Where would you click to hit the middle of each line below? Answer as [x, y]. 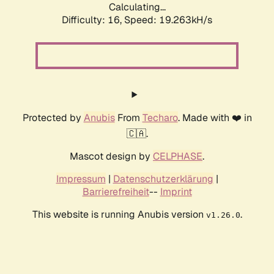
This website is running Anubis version [119, 215]
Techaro [160, 118]
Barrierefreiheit [116, 192]
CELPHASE [178, 157]
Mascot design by [111, 157]
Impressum [81, 179]
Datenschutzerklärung [163, 179]
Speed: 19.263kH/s [168, 20]
